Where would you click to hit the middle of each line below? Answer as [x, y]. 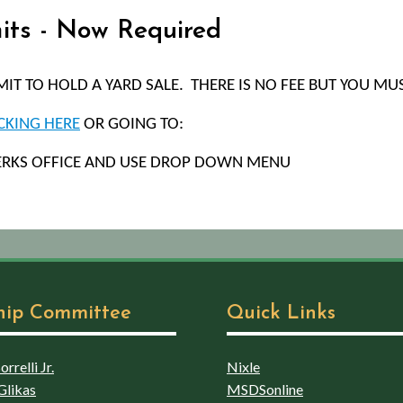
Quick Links [281, 313]
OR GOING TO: [132, 124]
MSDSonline [265, 389]
